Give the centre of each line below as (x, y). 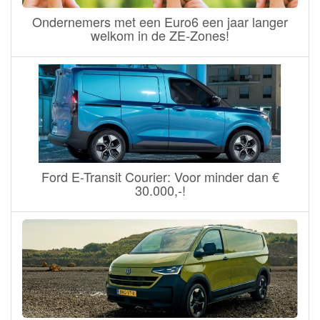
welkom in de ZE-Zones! (160, 35)
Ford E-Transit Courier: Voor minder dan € (160, 177)
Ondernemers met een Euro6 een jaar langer (160, 22)
